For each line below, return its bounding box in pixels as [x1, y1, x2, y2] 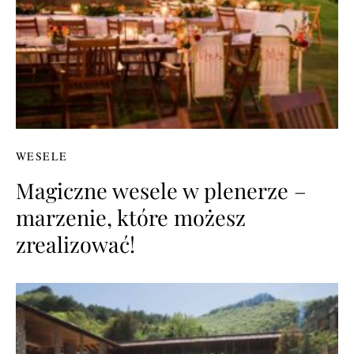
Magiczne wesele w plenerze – [16, 175, 307, 205]
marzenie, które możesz [16, 202, 246, 232]
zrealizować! [16, 229, 135, 258]
